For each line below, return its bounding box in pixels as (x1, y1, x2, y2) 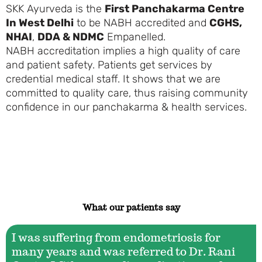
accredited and (135, 16, 209, 29)
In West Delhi (6, 16, 74, 29)
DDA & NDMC (37, 30, 104, 43)
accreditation (37, 44, 103, 57)
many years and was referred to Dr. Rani (12, 244, 235, 259)
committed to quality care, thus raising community (6, 86, 248, 99)
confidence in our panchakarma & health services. (6, 100, 247, 113)
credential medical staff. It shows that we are (6, 72, 220, 85)
